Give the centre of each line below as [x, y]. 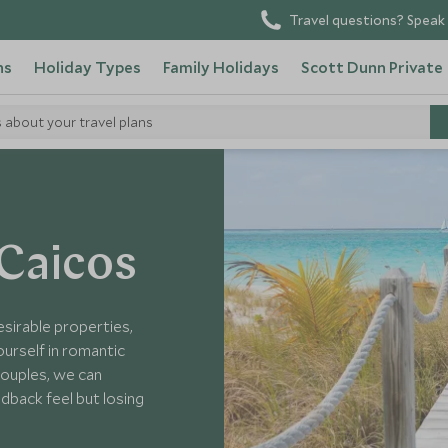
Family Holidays [220, 67]
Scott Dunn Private [371, 67]
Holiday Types [87, 67]
